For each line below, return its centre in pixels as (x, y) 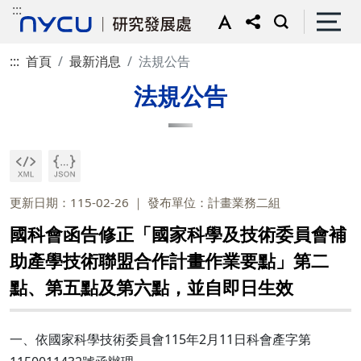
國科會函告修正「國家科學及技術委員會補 (178, 234)
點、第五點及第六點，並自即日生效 (151, 287)
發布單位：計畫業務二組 (214, 202)
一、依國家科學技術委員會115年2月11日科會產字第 (160, 339)
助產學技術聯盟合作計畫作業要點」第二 (169, 261)
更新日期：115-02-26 (69, 202)
